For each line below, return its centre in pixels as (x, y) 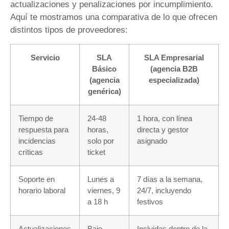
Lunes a (101, 179)
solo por (101, 141)
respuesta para (43, 129)
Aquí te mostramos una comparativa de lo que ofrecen (114, 17)
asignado (152, 141)
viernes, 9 (104, 190)
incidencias (37, 141)
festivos (150, 201)
